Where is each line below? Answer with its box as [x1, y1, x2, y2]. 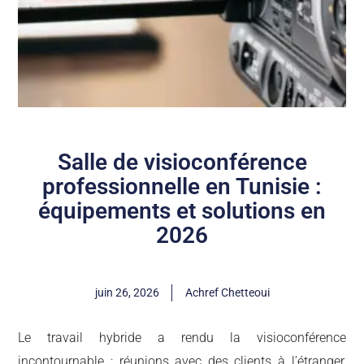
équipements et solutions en [38, 197, 326, 224]
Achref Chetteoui [184, 285, 270, 299]
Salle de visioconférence [57, 148, 307, 175]
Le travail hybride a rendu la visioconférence [18, 329, 346, 345]
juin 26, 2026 [94, 285, 159, 299]
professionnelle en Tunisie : [42, 172, 322, 200]
